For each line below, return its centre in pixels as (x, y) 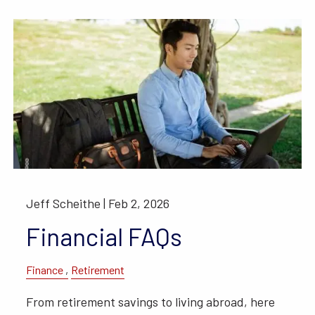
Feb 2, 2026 (139, 204)
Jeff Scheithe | (67, 204)
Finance (45, 270)
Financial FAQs (104, 237)
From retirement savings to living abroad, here (151, 302)
